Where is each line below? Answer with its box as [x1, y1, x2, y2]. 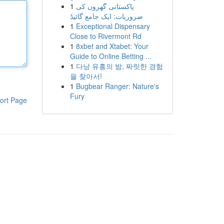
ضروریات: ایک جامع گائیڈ [69, 11, 143, 21]
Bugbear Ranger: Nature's [75, 81, 159, 91]
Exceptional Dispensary [75, 21, 150, 31]
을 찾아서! [69, 71, 102, 81]
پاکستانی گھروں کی [75, 1, 134, 11]
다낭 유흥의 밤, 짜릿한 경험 [75, 61, 163, 71]
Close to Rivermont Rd [69, 31, 141, 41]
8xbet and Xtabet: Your [75, 41, 148, 51]
